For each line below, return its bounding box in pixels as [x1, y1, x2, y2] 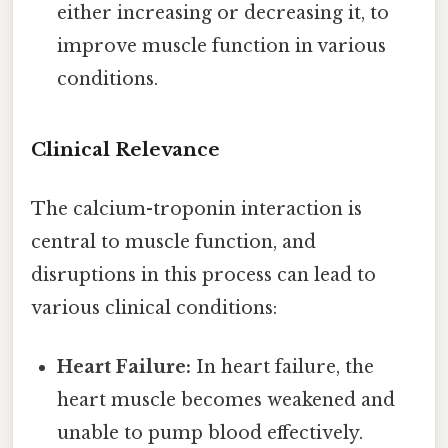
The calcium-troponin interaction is [31, 197, 362, 220]
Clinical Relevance [31, 137, 220, 161]
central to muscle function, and [31, 230, 316, 253]
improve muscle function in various [57, 34, 387, 57]
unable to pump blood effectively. [57, 422, 364, 445]
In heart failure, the [191, 356, 375, 379]
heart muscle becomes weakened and [57, 389, 396, 412]
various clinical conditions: [31, 296, 277, 319]
